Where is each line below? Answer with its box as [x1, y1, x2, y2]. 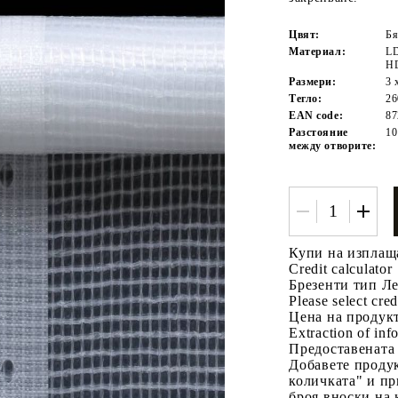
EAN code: [289, 108, 344, 122]
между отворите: [289, 139, 377, 152]
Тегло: [289, 92, 322, 105]
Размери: [289, 75, 337, 88]
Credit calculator [289, 260, 393, 276]
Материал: [289, 44, 346, 58]
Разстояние [289, 125, 348, 139]
